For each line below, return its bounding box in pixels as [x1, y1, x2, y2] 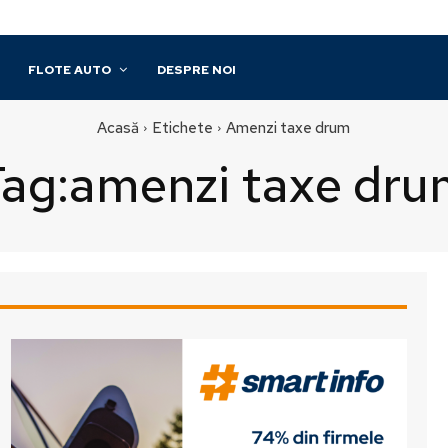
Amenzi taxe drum [226, 118, 350, 138]
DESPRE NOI [157, 62, 237, 78]
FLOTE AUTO [28, 62, 112, 78]
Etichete [152, 118, 213, 138]
